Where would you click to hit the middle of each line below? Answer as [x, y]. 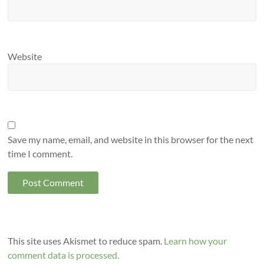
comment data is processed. [64, 255]
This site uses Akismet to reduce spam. [86, 241]
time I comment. [40, 154]
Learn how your [196, 241]
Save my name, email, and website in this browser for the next [131, 140]
